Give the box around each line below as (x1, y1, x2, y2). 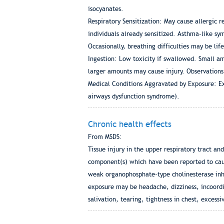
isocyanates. (87, 5, 123, 12)
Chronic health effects (87, 119, 171, 129)
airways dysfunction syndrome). (87, 92, 179, 100)
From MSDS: (87, 133, 122, 140)
